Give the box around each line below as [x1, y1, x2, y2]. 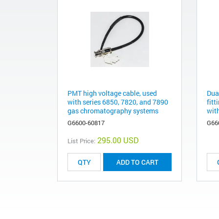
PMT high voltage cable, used [67, 88, 157, 98]
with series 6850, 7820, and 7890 [67, 97, 168, 107]
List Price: [67, 136, 95, 146]
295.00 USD [97, 135, 139, 146]
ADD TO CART [116, 157, 158, 167]
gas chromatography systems [67, 106, 158, 116]
